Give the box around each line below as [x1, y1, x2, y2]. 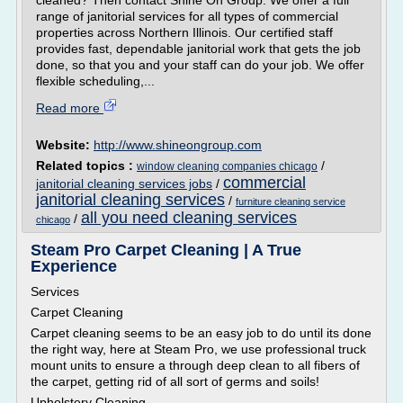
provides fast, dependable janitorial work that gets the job [36, 41, 361, 56]
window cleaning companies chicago [137, 160, 318, 173]
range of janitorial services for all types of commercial [36, 9, 338, 23]
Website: [36, 138, 94, 152]
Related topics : [36, 158, 137, 173]
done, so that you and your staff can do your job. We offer [36, 58, 364, 72]
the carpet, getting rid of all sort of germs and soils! [31, 374, 319, 389]
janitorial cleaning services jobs [36, 176, 212, 191]
